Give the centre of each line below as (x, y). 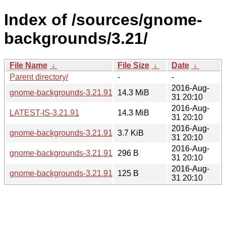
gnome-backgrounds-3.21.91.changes (77, 133)
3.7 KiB (131, 133)
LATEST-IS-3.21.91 (44, 112)
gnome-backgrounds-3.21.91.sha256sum (83, 153)
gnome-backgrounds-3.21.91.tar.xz (71, 92)
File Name (29, 65)
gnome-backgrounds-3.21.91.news (72, 173)
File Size (133, 65)
